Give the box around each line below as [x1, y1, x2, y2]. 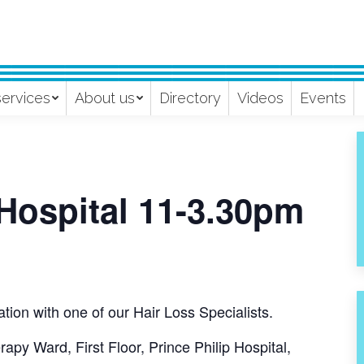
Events [299, 89, 346, 106]
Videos [236, 89, 284, 106]
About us [74, 89, 135, 106]
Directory [158, 89, 221, 106]
